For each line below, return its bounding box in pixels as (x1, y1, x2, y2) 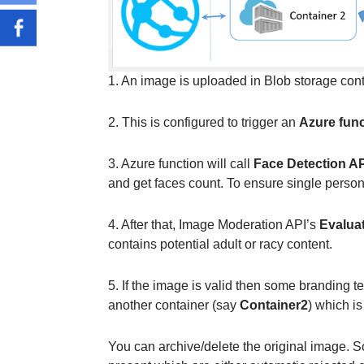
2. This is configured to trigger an (107, 115, 299, 129)
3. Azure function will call (107, 156, 253, 171)
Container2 (239, 297, 308, 312)
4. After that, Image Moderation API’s (107, 217, 319, 232)
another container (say (107, 297, 240, 312)
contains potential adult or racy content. (107, 236, 332, 251)
